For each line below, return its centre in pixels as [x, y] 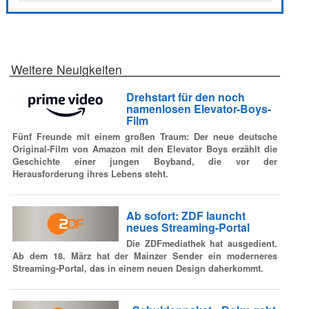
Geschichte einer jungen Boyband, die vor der [145, 162]
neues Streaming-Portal [188, 227]
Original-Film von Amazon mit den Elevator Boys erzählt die [145, 149]
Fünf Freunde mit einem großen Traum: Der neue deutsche [145, 137]
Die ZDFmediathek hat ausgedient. [201, 244]
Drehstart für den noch [185, 97]
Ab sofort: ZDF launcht [186, 215]
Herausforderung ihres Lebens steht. [90, 174]
